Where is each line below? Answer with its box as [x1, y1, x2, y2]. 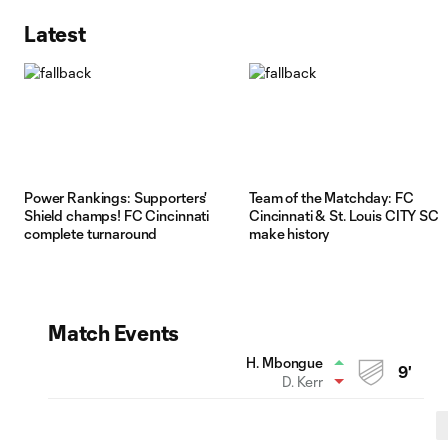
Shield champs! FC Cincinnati [24, 206, 210, 224]
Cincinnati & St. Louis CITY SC [249, 206, 439, 224]
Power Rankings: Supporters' [24, 188, 208, 206]
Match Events [48, 319, 180, 345]
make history [249, 224, 330, 242]
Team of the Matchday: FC [249, 188, 414, 206]
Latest [24, 21, 86, 46]
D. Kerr [282, 372, 323, 390]
